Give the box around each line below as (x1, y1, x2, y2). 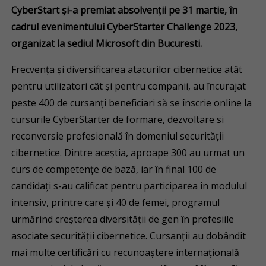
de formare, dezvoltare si (113, 113, 224, 126)
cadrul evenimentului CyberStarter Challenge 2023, (11, 20, 238, 33)
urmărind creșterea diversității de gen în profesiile (11, 213, 235, 226)
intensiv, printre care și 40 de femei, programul (11, 196, 220, 209)
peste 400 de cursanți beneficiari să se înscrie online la (11, 96, 252, 109)
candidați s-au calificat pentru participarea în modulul (11, 179, 248, 192)
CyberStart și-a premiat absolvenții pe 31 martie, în (11, 4, 238, 17)
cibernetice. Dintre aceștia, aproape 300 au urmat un (11, 146, 245, 159)
